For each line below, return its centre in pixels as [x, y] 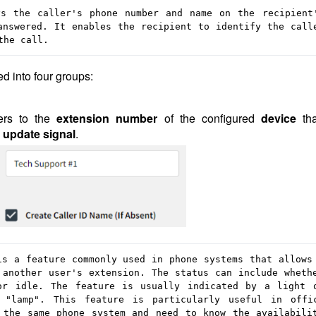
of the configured [209, 118]
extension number [107, 118]
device [282, 118]
